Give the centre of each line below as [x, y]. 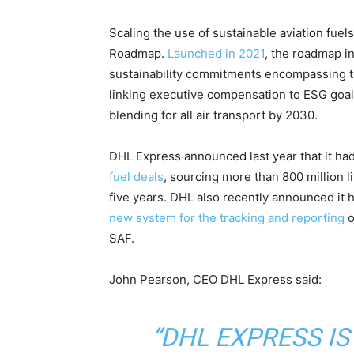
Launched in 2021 [216, 53]
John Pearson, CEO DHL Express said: [215, 279]
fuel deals [136, 176]
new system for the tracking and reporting [227, 217]
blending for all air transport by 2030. [213, 115]
